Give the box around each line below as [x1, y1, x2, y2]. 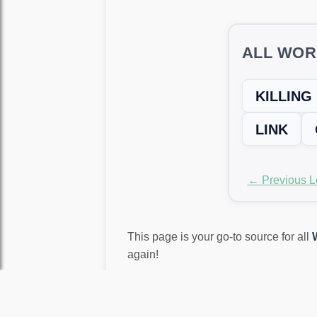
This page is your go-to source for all [127, 230, 313, 243]
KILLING [255, 88, 312, 105]
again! [127, 248, 159, 260]
